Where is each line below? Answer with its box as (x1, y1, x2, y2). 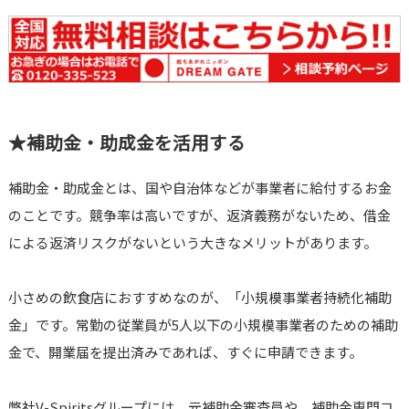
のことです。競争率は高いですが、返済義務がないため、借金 (7, 204, 391, 225)
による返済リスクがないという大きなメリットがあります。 (7, 232, 377, 252)
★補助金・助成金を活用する (7, 128, 246, 155)
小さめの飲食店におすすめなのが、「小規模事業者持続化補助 (7, 287, 392, 307)
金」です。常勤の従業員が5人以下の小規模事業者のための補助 (7, 314, 398, 334)
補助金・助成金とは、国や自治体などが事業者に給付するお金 (7, 177, 392, 197)
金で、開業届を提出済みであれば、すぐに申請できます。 (7, 341, 362, 362)
